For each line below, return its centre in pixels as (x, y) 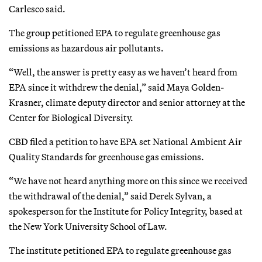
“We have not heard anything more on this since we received (128, 180)
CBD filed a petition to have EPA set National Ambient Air (125, 141)
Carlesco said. (37, 8)
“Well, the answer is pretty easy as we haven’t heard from (123, 72)
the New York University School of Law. (88, 226)
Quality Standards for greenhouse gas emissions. (106, 156)
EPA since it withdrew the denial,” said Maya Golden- (116, 87)
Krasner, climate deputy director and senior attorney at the (127, 102)
